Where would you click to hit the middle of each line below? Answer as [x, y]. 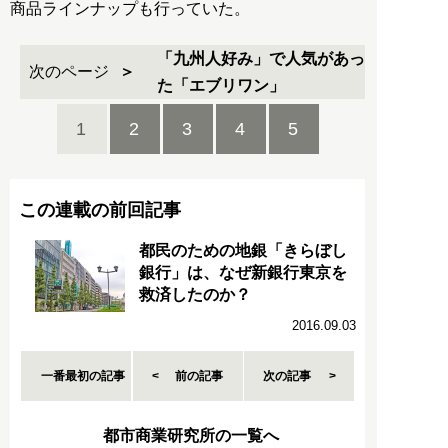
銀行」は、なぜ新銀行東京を [243, 272]
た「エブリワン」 [220, 85]
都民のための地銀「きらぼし [243, 250]
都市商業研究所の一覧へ [191, 435]
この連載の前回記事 [99, 209]
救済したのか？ [195, 294]
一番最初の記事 [83, 375]
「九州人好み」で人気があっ [260, 58]
